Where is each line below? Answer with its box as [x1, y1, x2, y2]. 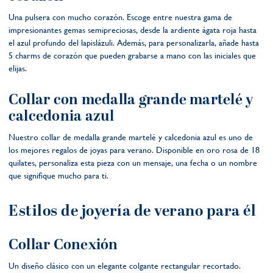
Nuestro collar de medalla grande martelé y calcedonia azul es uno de [9, 132, 253, 142]
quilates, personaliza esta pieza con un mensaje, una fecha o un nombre [9, 157, 257, 168]
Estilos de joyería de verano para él [9, 199, 256, 223]
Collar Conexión [9, 233, 118, 256]
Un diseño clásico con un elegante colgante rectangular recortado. [9, 260, 241, 271]
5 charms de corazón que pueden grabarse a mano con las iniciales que [9, 50, 256, 60]
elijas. [9, 63, 27, 73]
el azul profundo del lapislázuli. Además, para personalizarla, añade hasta [9, 37, 259, 48]
